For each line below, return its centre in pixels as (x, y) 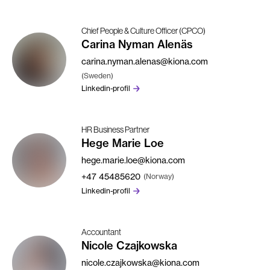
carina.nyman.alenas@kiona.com (145, 61)
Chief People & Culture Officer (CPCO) (143, 30)
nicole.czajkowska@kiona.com (140, 262)
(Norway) (159, 176)
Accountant (101, 232)
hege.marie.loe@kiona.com (133, 160)
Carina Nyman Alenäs (137, 44)
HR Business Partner (115, 129)
